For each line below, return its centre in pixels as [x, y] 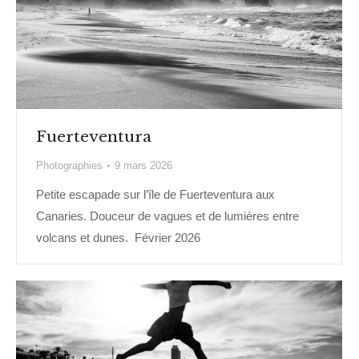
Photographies [69, 166]
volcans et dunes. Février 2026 [118, 238]
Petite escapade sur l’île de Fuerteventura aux [155, 195]
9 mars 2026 [143, 166]
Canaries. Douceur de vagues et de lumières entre [167, 216]
